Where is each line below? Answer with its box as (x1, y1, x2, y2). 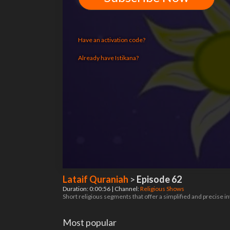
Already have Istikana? (78, 54, 139, 62)
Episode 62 (137, 174, 182, 185)
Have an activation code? (78, 36, 145, 44)
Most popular (63, 217, 117, 228)
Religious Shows (140, 185, 185, 193)
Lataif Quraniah (63, 174, 128, 185)
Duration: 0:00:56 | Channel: (63, 185, 140, 193)
